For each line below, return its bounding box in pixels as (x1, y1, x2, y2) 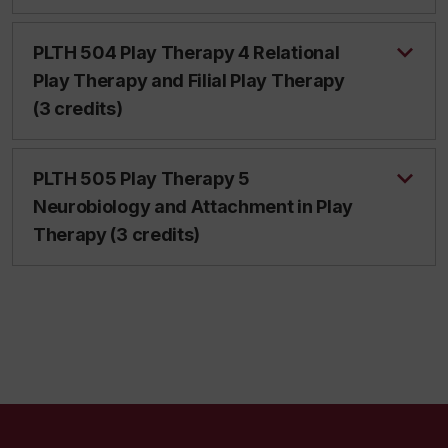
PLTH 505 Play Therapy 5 (33, 168, 250, 189)
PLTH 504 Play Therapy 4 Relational (33, 42, 340, 63)
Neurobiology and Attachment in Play (33, 196, 353, 217)
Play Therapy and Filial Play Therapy (33, 70, 345, 91)
